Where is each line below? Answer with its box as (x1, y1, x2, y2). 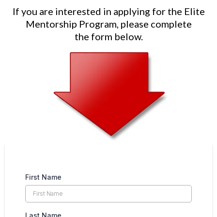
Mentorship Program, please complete (25, 17, 192, 30)
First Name (25, 172, 62, 181)
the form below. (74, 30, 143, 42)
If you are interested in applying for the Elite (12, 5, 205, 17)
